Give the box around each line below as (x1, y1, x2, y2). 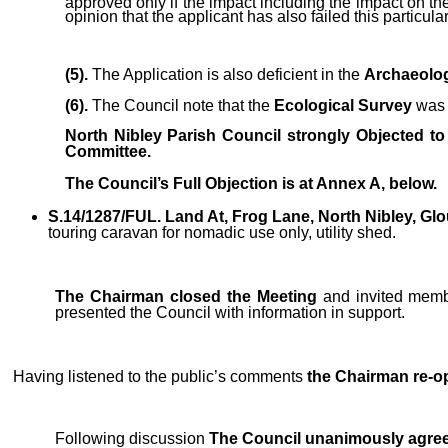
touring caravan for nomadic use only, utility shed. (48, 224, 396, 242)
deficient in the (256, 66, 364, 84)
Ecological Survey (273, 96, 416, 114)
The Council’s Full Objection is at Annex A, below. (64, 175, 437, 193)
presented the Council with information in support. (55, 304, 406, 322)
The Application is (91, 66, 219, 84)
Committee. (64, 143, 151, 161)
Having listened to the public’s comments (12, 368, 303, 386)
